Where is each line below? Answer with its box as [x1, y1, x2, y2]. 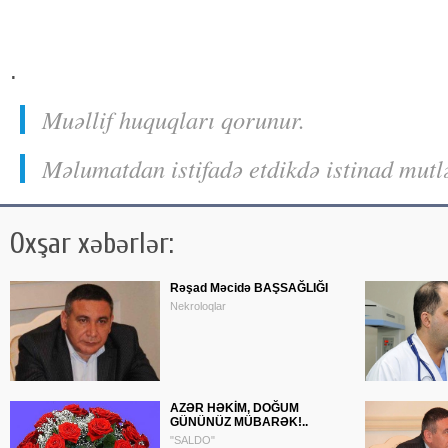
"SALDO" [170, 434, 215, 446]
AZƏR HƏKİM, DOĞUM [170, 401, 299, 415]
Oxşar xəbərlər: [10, 227, 174, 261]
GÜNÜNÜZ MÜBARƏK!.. [170, 415, 308, 429]
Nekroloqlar [170, 300, 226, 312]
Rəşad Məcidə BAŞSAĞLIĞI [170, 281, 328, 295]
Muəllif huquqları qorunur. [42, 103, 305, 136]
